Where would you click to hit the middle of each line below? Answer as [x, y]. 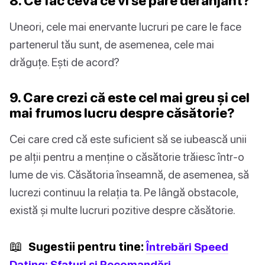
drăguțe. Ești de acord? [64, 62]
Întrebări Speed [187, 247]
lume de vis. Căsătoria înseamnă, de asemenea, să [129, 174]
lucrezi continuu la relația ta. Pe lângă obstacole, [124, 192]
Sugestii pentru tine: [86, 247]
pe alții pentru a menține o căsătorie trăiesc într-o [127, 157]
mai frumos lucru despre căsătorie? [122, 113]
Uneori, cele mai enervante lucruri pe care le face [125, 27]
